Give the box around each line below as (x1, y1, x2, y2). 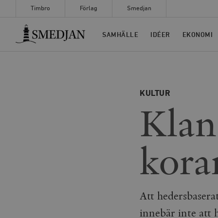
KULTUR (140, 90, 170, 98)
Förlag (80, 5, 97, 12)
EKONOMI (182, 31, 213, 38)
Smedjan (127, 5, 151, 12)
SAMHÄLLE (102, 31, 138, 38)
